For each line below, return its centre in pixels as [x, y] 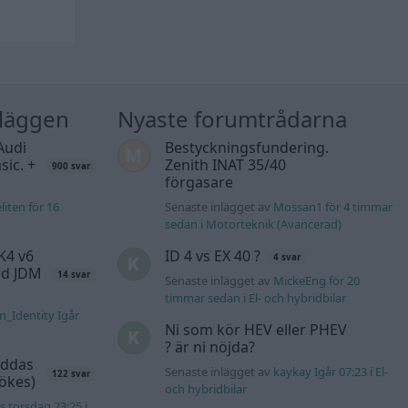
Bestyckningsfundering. [246, 148]
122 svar [71, 374]
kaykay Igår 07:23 [320, 372]
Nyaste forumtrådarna [233, 119]
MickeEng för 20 [316, 281]
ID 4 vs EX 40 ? [212, 256]
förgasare [199, 183]
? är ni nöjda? [209, 347]
